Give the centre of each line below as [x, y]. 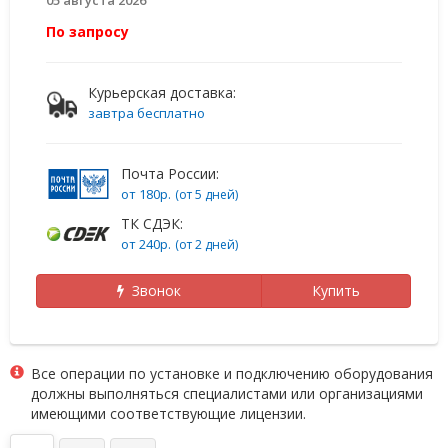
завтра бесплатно [146, 112]
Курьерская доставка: [162, 92]
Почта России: [170, 173]
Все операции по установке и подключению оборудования [232, 373]
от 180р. [146, 193]
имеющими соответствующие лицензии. [168, 413]
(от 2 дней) [206, 244]
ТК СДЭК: [152, 223]
